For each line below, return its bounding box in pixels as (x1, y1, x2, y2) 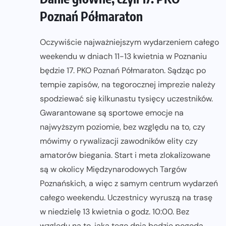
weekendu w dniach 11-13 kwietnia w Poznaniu (40, 50, 207, 62)
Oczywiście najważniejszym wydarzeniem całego (40, 36, 219, 47)
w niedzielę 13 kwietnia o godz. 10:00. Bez (40, 206, 189, 217)
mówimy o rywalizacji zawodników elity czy (40, 135, 198, 146)
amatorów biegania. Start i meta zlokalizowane (40, 149, 210, 160)
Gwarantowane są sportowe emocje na (40, 107, 184, 118)
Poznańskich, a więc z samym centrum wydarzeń (40, 178, 218, 189)
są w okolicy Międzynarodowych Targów (40, 163, 187, 175)
